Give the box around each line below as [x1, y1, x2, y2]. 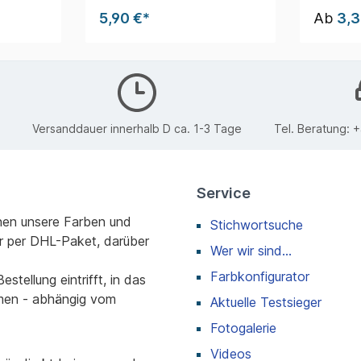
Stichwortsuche [210, 216, 303, 233]
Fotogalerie [210, 319, 276, 336]
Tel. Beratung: [273, 122, 353, 136]
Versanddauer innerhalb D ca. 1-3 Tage [31, 122, 242, 136]
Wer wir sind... [210, 242, 292, 259]
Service [197, 184, 251, 201]
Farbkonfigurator [210, 268, 309, 284]
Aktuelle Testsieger [210, 293, 322, 310]
